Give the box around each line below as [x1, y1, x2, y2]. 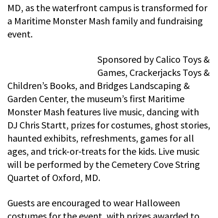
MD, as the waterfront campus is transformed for [7, 1, 207, 14]
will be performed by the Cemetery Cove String [7, 158, 200, 170]
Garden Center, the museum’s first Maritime [7, 92, 184, 105]
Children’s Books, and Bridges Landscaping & [7, 79, 190, 91]
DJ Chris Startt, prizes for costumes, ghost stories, [7, 118, 210, 131]
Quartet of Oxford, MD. [7, 171, 100, 183]
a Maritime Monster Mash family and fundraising [7, 14, 203, 27]
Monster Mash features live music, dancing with [7, 105, 199, 118]
